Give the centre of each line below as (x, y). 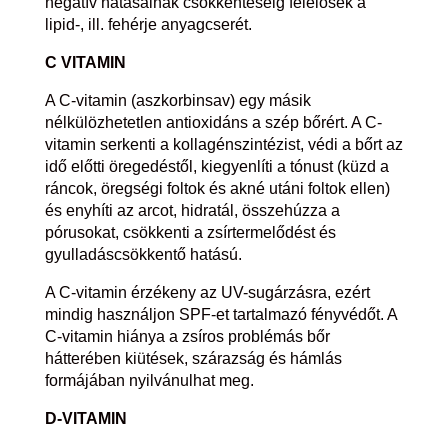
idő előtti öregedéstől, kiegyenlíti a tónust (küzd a (216, 167)
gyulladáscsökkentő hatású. (143, 255)
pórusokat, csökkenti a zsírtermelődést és (190, 233)
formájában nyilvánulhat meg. (149, 381)
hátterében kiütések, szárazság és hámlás (193, 359)
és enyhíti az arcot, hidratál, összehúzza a (192, 211)
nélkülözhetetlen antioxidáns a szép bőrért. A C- (213, 123)
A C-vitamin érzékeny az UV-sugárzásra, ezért (207, 293)
